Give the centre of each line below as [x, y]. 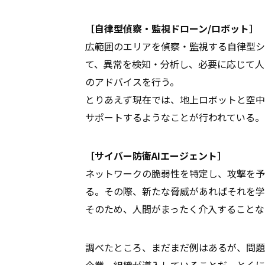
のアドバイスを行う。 [132, 81]
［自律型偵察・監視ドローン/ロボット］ [172, 28]
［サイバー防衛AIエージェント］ [156, 155]
